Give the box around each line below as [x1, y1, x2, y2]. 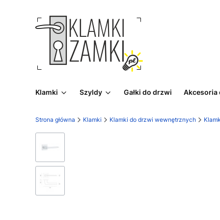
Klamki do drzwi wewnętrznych [110, 116, 196, 123]
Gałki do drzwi [124, 88, 172, 96]
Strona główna [35, 116, 75, 123]
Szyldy [80, 88, 102, 96]
